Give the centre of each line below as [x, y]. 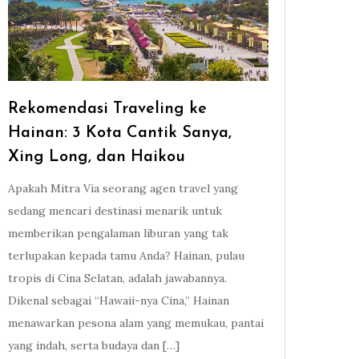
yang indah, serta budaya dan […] [94, 346]
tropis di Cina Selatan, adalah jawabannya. [118, 278]
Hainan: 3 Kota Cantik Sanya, [120, 133]
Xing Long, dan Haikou [97, 157]
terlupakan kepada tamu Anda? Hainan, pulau [127, 256]
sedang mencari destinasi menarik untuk [115, 211]
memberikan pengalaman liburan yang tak [119, 234]
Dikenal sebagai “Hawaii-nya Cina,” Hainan [119, 301]
